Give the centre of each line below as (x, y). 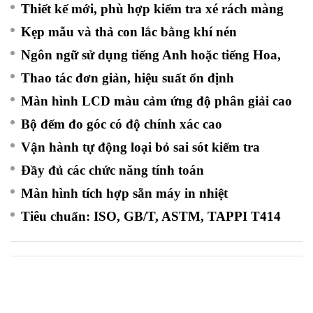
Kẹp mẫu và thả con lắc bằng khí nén (129, 32)
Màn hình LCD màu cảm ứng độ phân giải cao (156, 101)
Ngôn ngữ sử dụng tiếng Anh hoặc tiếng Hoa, (151, 55)
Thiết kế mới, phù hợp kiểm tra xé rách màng (152, 9)
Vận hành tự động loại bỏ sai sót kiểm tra (140, 147)
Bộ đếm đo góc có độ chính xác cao (122, 124)
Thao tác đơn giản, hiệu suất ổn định (128, 78)
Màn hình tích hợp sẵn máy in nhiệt (124, 193)
